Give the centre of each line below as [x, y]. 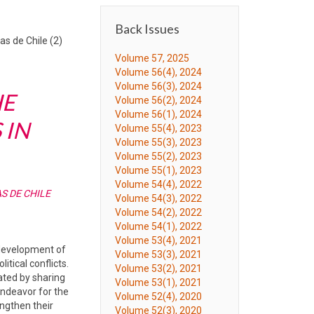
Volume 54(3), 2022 [158, 198]
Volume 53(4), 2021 [158, 240]
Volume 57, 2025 [152, 58]
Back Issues [147, 29]
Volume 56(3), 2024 [158, 86]
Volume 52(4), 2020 [158, 296]
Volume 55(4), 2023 [158, 128]
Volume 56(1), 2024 [158, 114]
